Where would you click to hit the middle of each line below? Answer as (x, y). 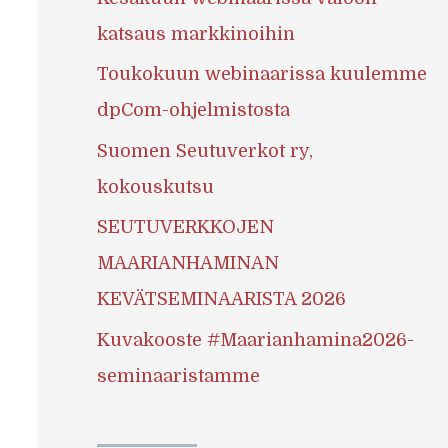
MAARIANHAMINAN (187, 263)
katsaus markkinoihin (195, 33)
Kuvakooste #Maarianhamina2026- (255, 339)
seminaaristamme (178, 375)
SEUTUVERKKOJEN (185, 227)
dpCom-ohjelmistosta (193, 110)
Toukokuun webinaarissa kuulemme (261, 74)
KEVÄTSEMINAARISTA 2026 (221, 299)
